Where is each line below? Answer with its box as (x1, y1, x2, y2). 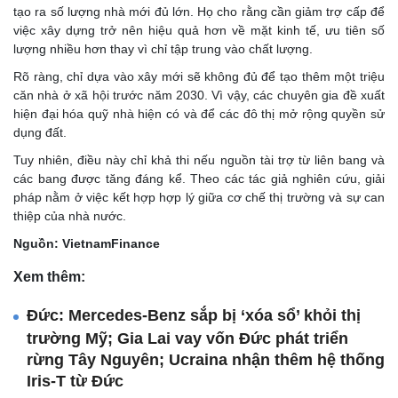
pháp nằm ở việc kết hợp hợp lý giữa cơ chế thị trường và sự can (13, 190, 385, 205)
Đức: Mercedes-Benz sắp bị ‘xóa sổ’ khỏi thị (27, 306, 361, 325)
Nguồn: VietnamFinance (13, 236, 160, 251)
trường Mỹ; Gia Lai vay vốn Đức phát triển (27, 330, 348, 346)
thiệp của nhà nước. (13, 209, 126, 224)
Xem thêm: (13, 269, 85, 285)
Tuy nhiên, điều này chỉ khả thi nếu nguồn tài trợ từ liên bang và (13, 153, 385, 168)
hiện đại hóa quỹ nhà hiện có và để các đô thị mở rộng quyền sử (13, 107, 385, 122)
